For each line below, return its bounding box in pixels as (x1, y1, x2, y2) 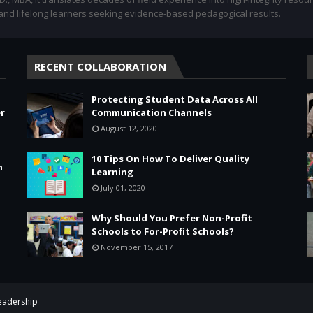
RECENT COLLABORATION (34, 59, 166, 74)
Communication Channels (92, 106, 212, 119)
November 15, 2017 (101, 242, 173, 253)
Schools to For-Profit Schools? (92, 225, 234, 238)
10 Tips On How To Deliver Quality (92, 152, 249, 166)
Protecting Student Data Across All (92, 93, 258, 106)
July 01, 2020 (101, 182, 145, 194)
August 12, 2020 (101, 123, 157, 134)
